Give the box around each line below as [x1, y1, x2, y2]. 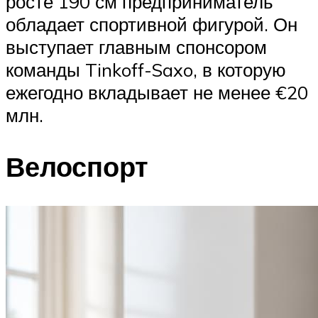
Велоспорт [6, 148, 148, 184]
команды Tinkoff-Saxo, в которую [6, 57, 286, 81]
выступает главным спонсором [6, 35, 267, 58]
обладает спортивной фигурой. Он [6, 12, 297, 35]
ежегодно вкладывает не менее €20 [6, 80, 308, 104]
